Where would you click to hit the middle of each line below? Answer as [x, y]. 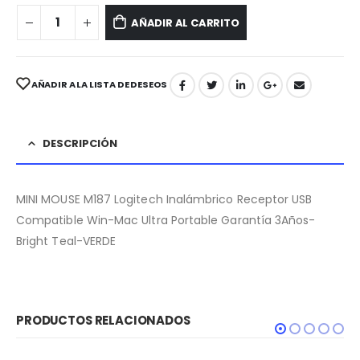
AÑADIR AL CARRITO [185, 22]
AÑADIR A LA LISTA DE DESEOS [99, 84]
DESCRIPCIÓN [80, 144]
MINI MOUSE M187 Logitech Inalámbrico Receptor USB [164, 200]
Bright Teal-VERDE [66, 241]
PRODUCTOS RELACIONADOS [103, 321]
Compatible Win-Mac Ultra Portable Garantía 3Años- [166, 221]
